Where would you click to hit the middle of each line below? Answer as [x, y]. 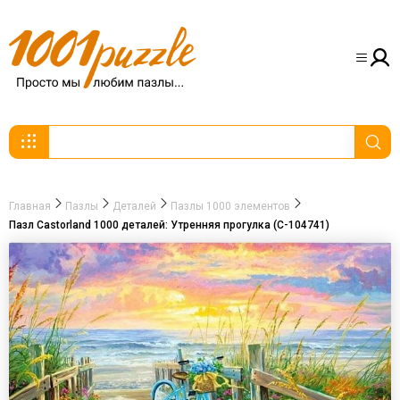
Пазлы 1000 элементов [230, 206]
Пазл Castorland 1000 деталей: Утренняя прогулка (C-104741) [169, 225]
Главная [30, 206]
